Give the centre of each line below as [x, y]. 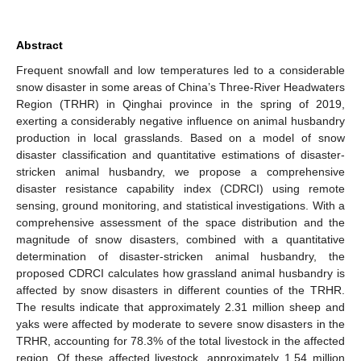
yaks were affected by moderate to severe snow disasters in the [180, 324]
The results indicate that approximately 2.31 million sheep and [180, 307]
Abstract [39, 45]
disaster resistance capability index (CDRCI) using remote [180, 188]
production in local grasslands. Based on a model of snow [180, 137]
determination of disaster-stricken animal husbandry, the [180, 256]
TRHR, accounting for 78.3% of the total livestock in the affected [180, 340]
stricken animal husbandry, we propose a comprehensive [180, 171]
